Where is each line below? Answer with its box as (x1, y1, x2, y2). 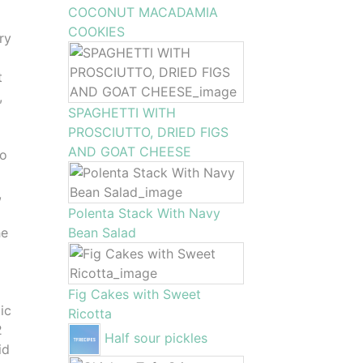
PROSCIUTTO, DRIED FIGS (67, 124, 228, 140)
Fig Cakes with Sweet (67, 286, 201, 302)
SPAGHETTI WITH (67, 105, 176, 121)
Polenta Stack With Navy (67, 205, 220, 221)
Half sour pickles (104, 330, 207, 347)
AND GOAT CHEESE (67, 143, 191, 160)
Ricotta (67, 305, 112, 322)
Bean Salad (67, 224, 136, 241)
